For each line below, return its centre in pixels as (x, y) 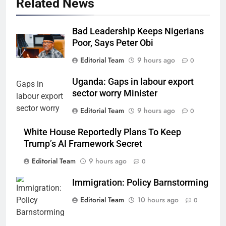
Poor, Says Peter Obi (113, 43)
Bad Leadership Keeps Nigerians (138, 31)
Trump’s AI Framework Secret (83, 144)
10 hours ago (158, 200)
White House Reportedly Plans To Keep (102, 132)
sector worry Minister (115, 93)
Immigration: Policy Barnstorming (140, 182)
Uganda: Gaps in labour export (133, 81)
